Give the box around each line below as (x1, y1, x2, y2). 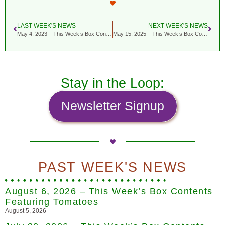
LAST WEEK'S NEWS (17, 22, 76, 29)
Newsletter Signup (61, 98, 164, 113)
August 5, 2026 (5, 207, 46, 214)
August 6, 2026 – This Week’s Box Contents (5, 186, 213, 196)
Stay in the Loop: (61, 75, 164, 91)
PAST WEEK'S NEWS (38, 159, 187, 175)
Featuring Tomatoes (5, 196, 98, 207)
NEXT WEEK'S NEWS (148, 22, 208, 29)
